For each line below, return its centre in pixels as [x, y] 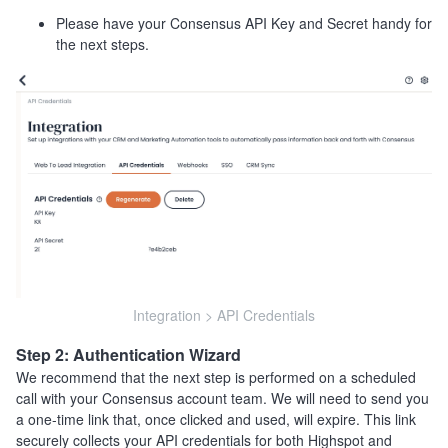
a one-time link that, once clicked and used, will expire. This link [216, 419]
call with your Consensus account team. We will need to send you [222, 398]
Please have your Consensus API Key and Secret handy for [244, 23]
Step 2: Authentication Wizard [128, 355]
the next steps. [104, 44]
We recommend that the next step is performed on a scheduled [216, 377]
